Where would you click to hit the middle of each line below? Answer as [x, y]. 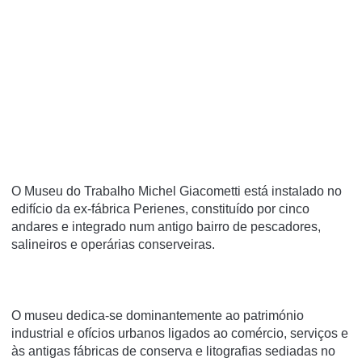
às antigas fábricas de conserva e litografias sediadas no [173, 351]
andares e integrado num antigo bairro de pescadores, [166, 227]
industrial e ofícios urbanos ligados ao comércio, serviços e [180, 333]
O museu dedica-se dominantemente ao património [158, 316]
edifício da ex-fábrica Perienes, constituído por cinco [160, 209]
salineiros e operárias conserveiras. [113, 244]
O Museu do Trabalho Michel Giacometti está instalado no [177, 191]
